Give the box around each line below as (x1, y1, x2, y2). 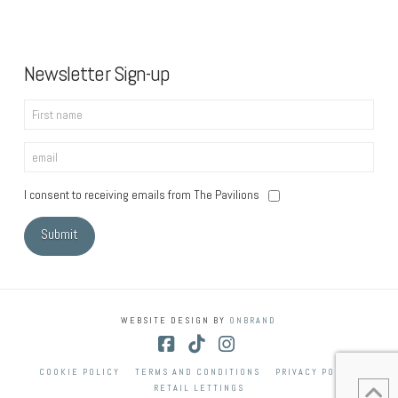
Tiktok (197, 349, 244, 374)
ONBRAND (229, 314, 277, 326)
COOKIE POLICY (38, 365, 120, 378)
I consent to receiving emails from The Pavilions (23, 186, 259, 203)
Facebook (167, 349, 234, 374)
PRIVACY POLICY (275, 365, 359, 378)
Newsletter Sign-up (23, 60, 171, 88)
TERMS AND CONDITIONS (134, 365, 260, 378)
